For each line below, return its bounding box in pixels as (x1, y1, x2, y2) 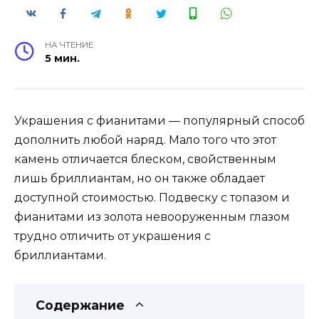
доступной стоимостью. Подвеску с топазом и (14, 190, 290, 204)
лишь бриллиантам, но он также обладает (14, 171, 265, 185)
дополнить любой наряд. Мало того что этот (14, 132, 276, 147)
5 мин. (45, 51, 80, 65)
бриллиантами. (14, 248, 106, 262)
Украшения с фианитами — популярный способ (14, 113, 305, 127)
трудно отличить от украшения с (14, 229, 211, 243)
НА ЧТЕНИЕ (45, 39, 94, 50)
